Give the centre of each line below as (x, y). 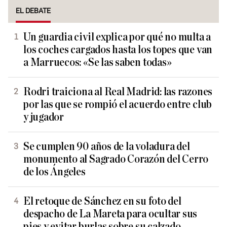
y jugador (44, 117)
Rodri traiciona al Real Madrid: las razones (118, 92)
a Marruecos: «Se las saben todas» (98, 62)
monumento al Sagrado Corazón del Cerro (116, 159)
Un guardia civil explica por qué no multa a (117, 37)
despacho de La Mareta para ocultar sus (110, 214)
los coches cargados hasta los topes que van (118, 50)
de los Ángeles (54, 172)
